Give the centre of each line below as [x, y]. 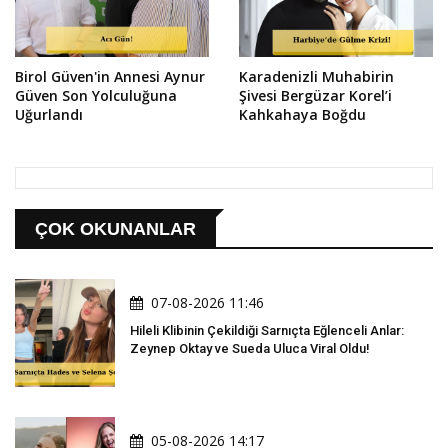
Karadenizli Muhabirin [316, 76]
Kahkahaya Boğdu [302, 114]
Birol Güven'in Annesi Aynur [110, 76]
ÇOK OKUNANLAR [115, 228]
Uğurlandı [49, 114]
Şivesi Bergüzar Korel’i [315, 95]
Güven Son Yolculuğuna [96, 95]
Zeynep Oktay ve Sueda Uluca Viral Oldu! [250, 348]
